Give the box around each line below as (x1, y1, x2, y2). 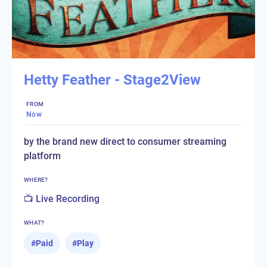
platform (24, 150, 61, 162)
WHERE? (24, 176, 48, 183)
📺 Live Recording (24, 193, 100, 204)
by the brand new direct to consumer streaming (24, 135, 226, 147)
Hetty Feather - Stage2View (24, 71, 201, 88)
